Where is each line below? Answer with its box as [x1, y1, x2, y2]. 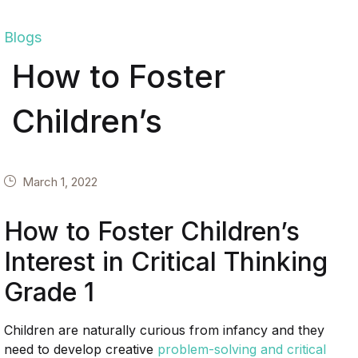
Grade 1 [4, 276, 94, 308]
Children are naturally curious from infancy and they [4, 322, 324, 338]
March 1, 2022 [22, 174, 97, 189]
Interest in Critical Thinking [4, 246, 328, 277]
